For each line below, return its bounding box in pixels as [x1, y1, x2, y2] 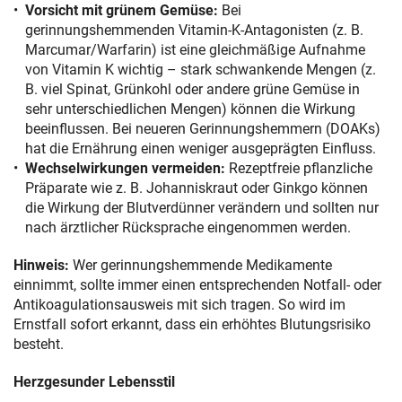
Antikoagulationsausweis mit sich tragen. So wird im [13, 295, 345, 313]
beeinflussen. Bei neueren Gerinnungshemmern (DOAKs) [25, 119, 380, 137]
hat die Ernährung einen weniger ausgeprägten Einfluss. [25, 139, 376, 157]
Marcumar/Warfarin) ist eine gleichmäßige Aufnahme [25, 40, 365, 58]
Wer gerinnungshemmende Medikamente [73, 256, 332, 274]
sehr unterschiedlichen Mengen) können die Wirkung [25, 100, 355, 118]
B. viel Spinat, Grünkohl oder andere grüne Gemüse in [25, 80, 360, 98]
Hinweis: [13, 256, 73, 274]
